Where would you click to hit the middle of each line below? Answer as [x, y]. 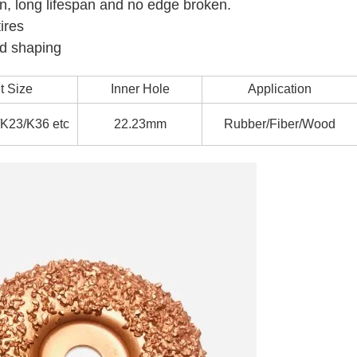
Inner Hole [140, 89]
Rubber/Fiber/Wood [280, 124]
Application [280, 89]
